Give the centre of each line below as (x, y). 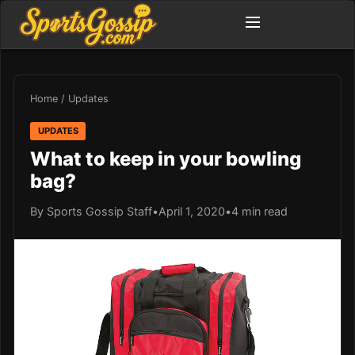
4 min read (260, 211)
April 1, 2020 (192, 211)
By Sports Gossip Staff (91, 211)
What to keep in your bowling (166, 158)
